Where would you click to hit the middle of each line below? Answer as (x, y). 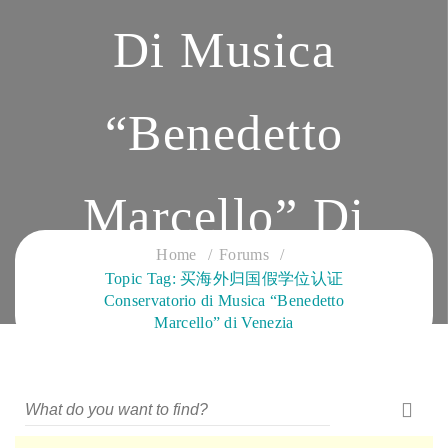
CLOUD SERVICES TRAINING (224, 352)
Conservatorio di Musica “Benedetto (224, 300)
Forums (244, 254)
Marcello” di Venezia (224, 322)
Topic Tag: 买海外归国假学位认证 (224, 278)
